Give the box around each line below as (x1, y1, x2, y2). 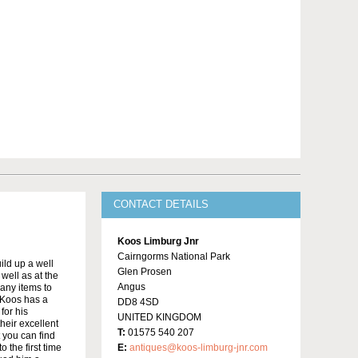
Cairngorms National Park (117, 251, 230, 263)
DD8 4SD (117, 296, 159, 308)
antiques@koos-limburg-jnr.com (129, 342, 268, 354)
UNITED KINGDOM (117, 312, 201, 324)
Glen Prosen (117, 266, 172, 278)
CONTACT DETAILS (113, 199, 209, 211)
